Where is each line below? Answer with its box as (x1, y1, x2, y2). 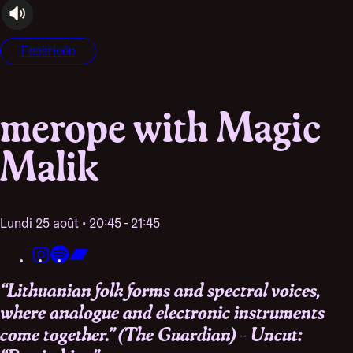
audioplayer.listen (9, 20, 89, 32)
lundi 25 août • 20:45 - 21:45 (7, 217, 160, 231)
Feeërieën (20, 45, 76, 58)
